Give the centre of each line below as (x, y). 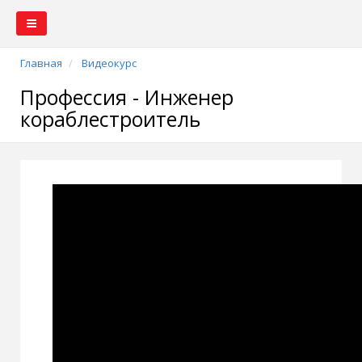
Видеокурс (109, 63)
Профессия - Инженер (127, 97)
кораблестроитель (110, 119)
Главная (41, 63)
